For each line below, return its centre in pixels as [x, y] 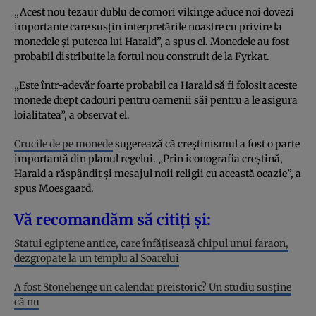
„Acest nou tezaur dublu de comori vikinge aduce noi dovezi [154, 12]
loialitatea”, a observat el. [72, 115]
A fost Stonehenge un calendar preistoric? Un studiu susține [153, 287]
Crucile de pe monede [63, 144]
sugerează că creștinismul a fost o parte [206, 144]
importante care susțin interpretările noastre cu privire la [148, 26]
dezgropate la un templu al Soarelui [97, 258]
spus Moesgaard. [54, 188]
